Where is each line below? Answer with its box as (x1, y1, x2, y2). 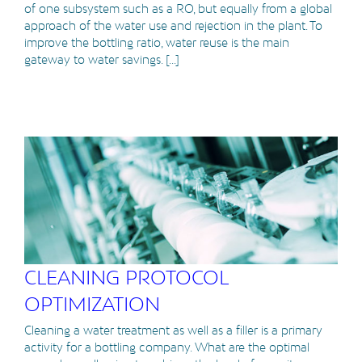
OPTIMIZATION (24, 293, 160, 317)
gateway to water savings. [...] (24, 53, 179, 67)
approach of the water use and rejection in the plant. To (24, 19, 322, 33)
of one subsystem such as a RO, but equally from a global (24, 2, 332, 16)
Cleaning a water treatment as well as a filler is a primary (24, 323, 322, 338)
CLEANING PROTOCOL (24, 266, 228, 290)
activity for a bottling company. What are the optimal (24, 340, 309, 355)
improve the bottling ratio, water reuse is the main (24, 36, 289, 50)
